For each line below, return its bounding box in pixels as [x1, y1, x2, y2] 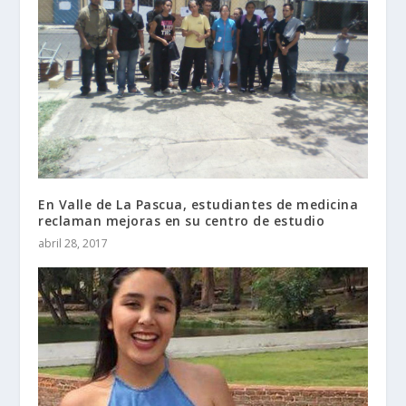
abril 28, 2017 [38, 235, 109, 251]
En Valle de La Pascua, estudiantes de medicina [38, 195, 359, 213]
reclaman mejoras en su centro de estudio [38, 211, 325, 229]
